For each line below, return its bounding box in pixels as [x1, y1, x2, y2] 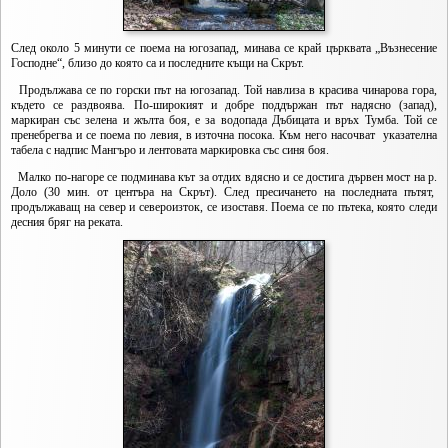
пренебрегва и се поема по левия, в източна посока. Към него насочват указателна [11, 128, 437, 142]
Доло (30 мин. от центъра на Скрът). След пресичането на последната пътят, [11, 185, 437, 199]
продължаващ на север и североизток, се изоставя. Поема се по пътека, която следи [11, 200, 437, 214]
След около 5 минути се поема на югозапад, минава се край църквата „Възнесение [11, 41, 437, 55]
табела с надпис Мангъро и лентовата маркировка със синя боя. [11, 143, 329, 157]
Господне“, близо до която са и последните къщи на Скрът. [11, 56, 304, 70]
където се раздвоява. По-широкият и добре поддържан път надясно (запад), [11, 98, 437, 112]
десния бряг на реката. [11, 215, 123, 229]
